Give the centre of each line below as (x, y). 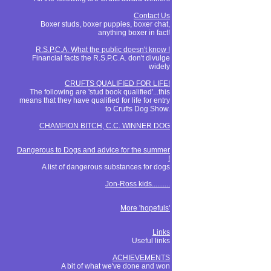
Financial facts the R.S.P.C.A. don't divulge (101, 58)
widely (159, 67)
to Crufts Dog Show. (138, 109)
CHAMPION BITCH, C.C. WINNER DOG (105, 126)
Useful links (151, 241)
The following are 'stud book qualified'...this (100, 92)
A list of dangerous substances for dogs (106, 167)
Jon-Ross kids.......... (138, 184)
